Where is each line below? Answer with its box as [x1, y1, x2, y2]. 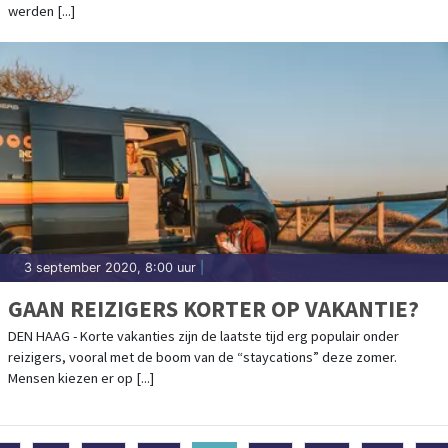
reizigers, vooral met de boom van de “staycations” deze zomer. [8, 347, 397, 366]
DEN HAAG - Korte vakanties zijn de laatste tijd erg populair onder [8, 326, 399, 345]
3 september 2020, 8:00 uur [24, 259, 196, 275]
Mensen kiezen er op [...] [8, 368, 154, 387]
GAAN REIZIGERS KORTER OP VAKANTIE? [8, 293, 419, 323]
